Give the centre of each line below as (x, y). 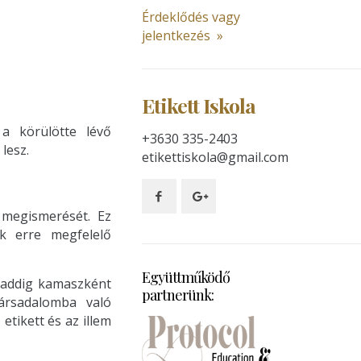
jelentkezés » (182, 35)
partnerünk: (177, 295)
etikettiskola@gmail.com (215, 157)
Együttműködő (185, 277)
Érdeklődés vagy (191, 17)
